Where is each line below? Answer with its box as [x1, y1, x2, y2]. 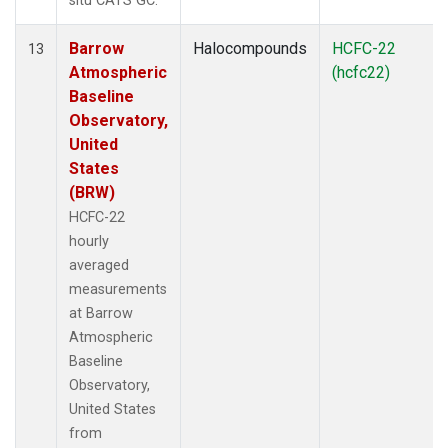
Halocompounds [193, 38, 307, 58]
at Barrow [69, 304, 133, 322]
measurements [69, 280, 167, 298]
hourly [69, 232, 109, 250]
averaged [69, 256, 129, 274]
